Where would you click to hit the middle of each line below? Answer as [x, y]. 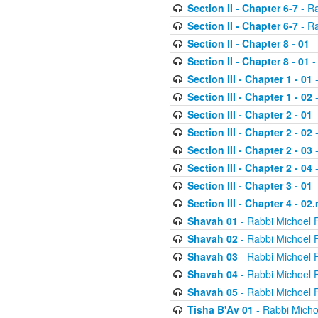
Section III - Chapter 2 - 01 [250, 115]
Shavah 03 [212, 257]
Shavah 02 [212, 239]
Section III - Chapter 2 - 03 [250, 150]
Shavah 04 [212, 274]
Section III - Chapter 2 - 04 [250, 168]
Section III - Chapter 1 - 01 [250, 79]
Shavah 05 [212, 292]
